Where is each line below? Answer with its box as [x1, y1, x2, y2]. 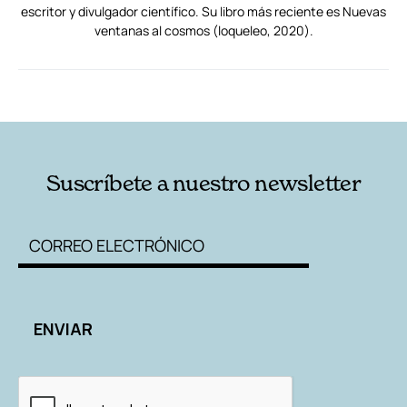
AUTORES [249, 84, 307, 103]
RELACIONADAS [47, 84, 140, 103]
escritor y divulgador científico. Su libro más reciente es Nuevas [21, 3, 386, 21]
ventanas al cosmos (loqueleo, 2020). [94, 22, 313, 40]
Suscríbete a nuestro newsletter [45, 170, 362, 197]
